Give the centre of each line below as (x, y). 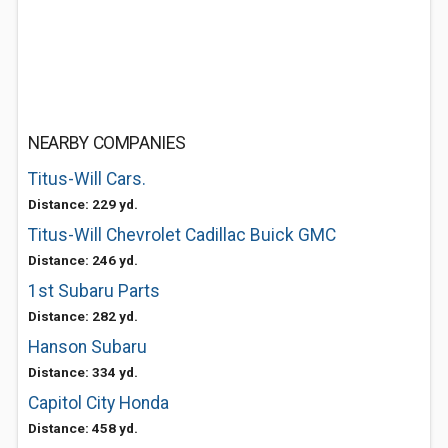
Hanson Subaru (87, 347)
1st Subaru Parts (94, 291)
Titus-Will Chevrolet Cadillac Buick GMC (182, 235)
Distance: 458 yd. (83, 428)
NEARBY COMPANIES (107, 143)
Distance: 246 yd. (83, 260)
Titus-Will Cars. (87, 179)
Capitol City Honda (98, 403)
